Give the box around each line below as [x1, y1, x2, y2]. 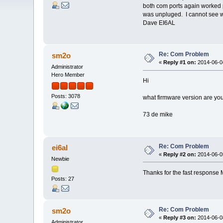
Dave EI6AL [142, 19, 175, 27]
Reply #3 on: [163, 215, 197, 221]
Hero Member [51, 72, 85, 78]
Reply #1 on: [163, 59, 197, 66]
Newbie [51, 155, 70, 162]
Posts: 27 [51, 175, 75, 182]
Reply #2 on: [163, 151, 197, 157]
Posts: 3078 [51, 93, 81, 99]
